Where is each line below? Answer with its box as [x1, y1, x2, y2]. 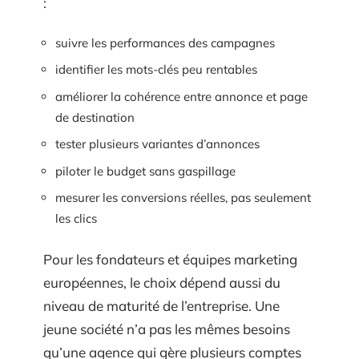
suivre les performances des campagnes [55, 34, 275, 50]
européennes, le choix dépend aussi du [43, 273, 280, 291]
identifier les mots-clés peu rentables [55, 62, 257, 77]
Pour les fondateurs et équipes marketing [43, 250, 297, 268]
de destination [55, 109, 135, 125]
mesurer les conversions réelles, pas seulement [55, 190, 311, 205]
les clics [55, 211, 97, 226]
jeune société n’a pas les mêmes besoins [43, 320, 290, 337]
